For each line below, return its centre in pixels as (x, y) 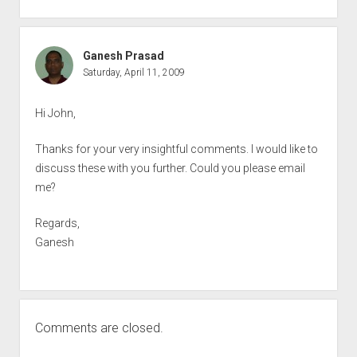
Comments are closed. (99, 328)
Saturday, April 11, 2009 (133, 72)
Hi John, (55, 113)
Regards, (57, 223)
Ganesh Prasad (123, 55)
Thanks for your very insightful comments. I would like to (176, 149)
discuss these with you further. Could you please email (170, 168)
